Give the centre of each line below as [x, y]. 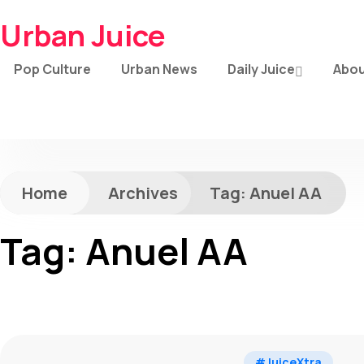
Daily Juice [261, 69]
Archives [143, 193]
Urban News [159, 69]
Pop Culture [52, 69]
